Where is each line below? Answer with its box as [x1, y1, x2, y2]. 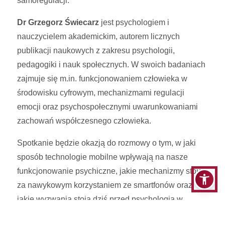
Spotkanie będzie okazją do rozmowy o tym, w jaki [17, 139, 196, 148]
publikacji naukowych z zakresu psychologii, [17, 46, 175, 55]
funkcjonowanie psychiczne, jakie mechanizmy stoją [17, 167, 203, 176]
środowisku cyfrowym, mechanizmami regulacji [17, 88, 185, 97]
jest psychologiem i [99, 18, 170, 27]
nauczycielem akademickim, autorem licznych [17, 32, 180, 41]
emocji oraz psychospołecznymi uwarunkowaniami [17, 102, 198, 111]
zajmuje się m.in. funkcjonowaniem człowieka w [17, 74, 188, 83]
